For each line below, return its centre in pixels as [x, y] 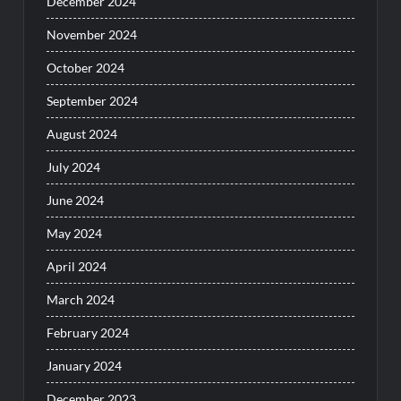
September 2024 [93, 100]
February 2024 [88, 332]
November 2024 [92, 34]
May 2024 [75, 233]
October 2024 [86, 67]
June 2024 [76, 200]
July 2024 [74, 166]
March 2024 [81, 299]
